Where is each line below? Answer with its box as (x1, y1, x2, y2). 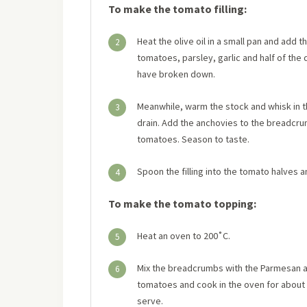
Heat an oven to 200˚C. (137, 230, 230, 242)
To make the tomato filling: (108, 2, 247, 16)
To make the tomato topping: (108, 197, 256, 210)
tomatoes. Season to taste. (137, 133, 249, 145)
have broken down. (137, 68, 215, 80)
